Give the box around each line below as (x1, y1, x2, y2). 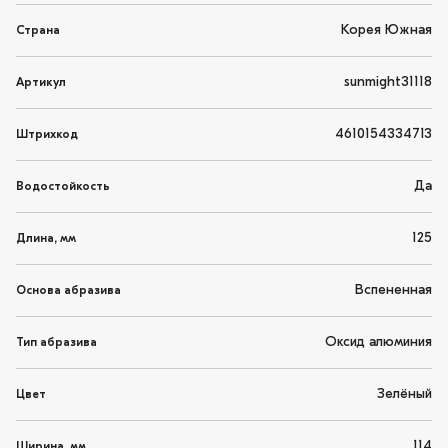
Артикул (16, 76, 66, 89)
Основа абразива (16, 284, 121, 297)
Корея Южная (341, 23, 432, 39)
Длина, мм (16, 232, 76, 245)
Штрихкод (16, 128, 78, 141)
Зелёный (377, 387, 432, 403)
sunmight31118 (344, 75, 432, 91)
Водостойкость (16, 180, 110, 193)
